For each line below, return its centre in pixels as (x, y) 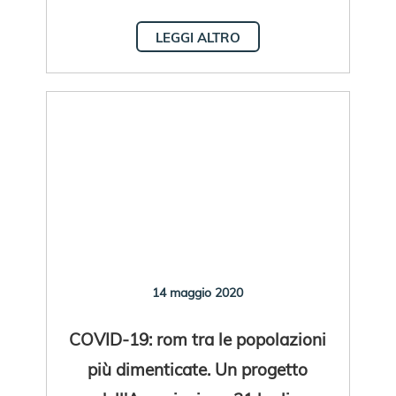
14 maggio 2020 (198, 292)
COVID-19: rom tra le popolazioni (198, 339)
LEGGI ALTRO (198, 37)
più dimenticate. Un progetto (198, 369)
